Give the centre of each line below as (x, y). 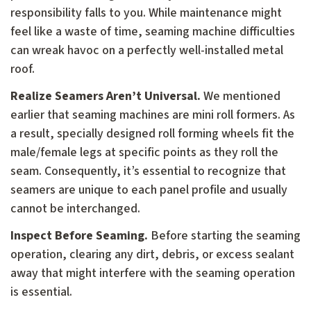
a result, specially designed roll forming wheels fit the (152, 134)
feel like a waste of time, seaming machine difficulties (153, 32)
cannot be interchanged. (75, 209)
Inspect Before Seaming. (79, 236)
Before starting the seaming (224, 236)
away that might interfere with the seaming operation (153, 274)
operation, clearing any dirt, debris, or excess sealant (152, 255)
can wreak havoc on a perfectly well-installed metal (147, 51)
